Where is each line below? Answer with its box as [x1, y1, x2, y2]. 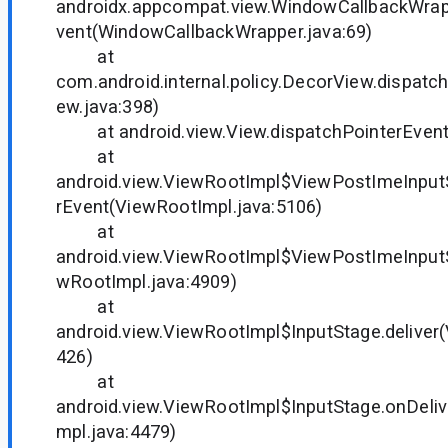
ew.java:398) [56, 95, 160, 117]
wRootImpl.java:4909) [56, 270, 237, 292]
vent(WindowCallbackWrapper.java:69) [56, 20, 373, 42]
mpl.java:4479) [56, 420, 177, 442]
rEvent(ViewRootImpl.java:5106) [56, 195, 323, 217]
